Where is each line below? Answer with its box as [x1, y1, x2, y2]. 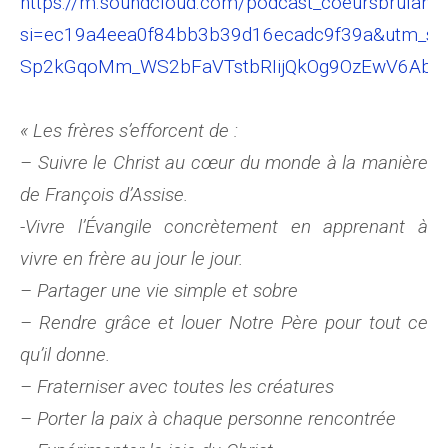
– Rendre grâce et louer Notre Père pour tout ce [20, 311, 428, 334]
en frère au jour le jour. [63, 247, 243, 270]
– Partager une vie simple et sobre [20, 279, 298, 302]
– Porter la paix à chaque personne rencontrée [20, 407, 396, 430]
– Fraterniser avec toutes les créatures [20, 375, 334, 398]
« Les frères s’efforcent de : [20, 119, 238, 142]
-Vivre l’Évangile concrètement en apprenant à [20, 215, 428, 238]
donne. [56, 343, 110, 366]
